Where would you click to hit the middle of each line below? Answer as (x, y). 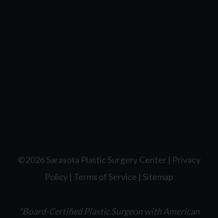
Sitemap (158, 177)
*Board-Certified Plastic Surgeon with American (109, 211)
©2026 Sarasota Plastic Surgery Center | (95, 160)
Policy (56, 177)
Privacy (186, 160)
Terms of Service (105, 177)
